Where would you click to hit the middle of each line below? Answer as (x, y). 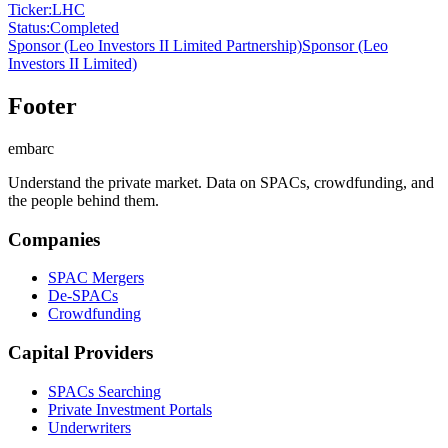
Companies (54, 239)
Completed (84, 27)
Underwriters (89, 427)
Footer (42, 105)
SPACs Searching (104, 391)
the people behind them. (83, 200)
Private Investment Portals (130, 409)
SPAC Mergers (96, 278)
